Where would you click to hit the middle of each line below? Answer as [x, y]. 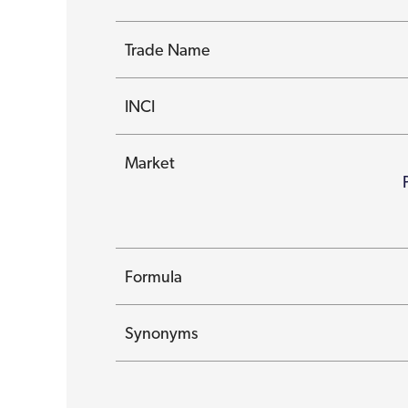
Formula [154, 276]
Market [150, 163]
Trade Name [168, 50]
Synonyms [162, 333]
